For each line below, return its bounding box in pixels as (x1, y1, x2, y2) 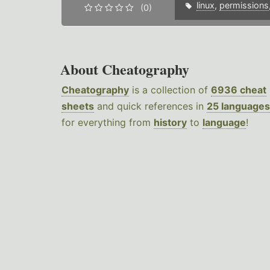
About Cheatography (60, 58, 189, 80)
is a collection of (129, 84, 211, 96)
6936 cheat (211, 84, 266, 96)
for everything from (61, 116, 154, 129)
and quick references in (94, 100, 207, 113)
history (154, 116, 187, 129)
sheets (61, 100, 94, 113)
